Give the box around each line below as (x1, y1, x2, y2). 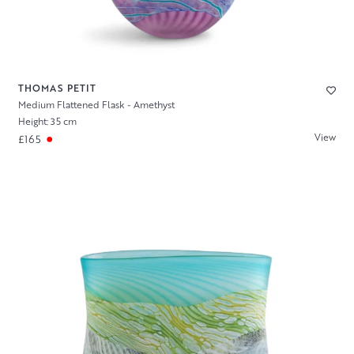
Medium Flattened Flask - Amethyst (17, 98, 175, 112)
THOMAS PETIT (17, 81, 96, 96)
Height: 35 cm (17, 115, 77, 128)
